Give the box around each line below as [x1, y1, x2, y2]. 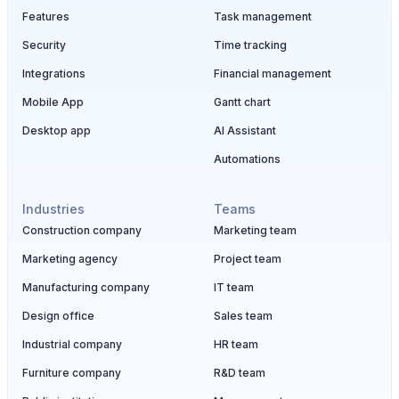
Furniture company [22, 366, 121, 379]
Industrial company [22, 338, 122, 351]
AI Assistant [214, 124, 276, 137]
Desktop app [22, 124, 91, 137]
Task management [214, 10, 312, 23]
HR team [214, 338, 258, 351]
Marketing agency [22, 252, 118, 265]
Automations [214, 152, 281, 166]
